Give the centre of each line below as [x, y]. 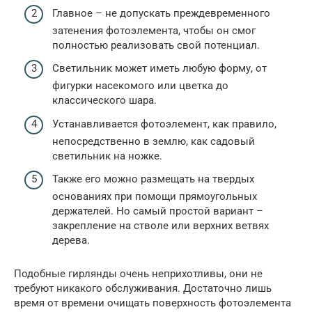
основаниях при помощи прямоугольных [155, 197]
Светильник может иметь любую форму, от [159, 69]
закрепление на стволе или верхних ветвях [161, 226]
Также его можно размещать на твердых [153, 179]
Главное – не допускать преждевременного [161, 13]
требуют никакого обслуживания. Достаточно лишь [143, 289]
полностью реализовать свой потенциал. [156, 45]
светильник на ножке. [107, 156]
